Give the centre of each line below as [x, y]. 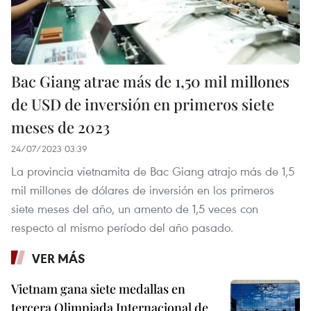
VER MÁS [59, 259]
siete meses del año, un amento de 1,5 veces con [135, 209]
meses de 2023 [60, 127]
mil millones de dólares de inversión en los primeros [143, 190]
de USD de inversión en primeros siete [143, 104]
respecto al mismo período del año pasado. [122, 228]
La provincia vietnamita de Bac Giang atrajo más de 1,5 [153, 171]
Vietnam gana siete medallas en [98, 289]
